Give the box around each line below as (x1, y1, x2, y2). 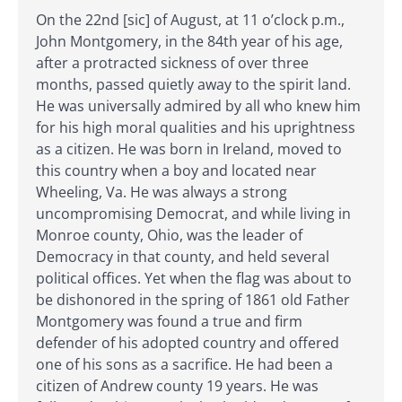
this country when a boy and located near (36, 161, 317, 180)
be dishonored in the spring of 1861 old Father (36, 290, 350, 310)
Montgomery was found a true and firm (36, 311, 302, 331)
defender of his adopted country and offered (36, 333, 339, 353)
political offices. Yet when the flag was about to (36, 268, 352, 288)
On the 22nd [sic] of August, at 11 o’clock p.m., (36, 10, 345, 30)
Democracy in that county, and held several (36, 247, 329, 267)
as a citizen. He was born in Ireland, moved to (36, 139, 342, 159)
